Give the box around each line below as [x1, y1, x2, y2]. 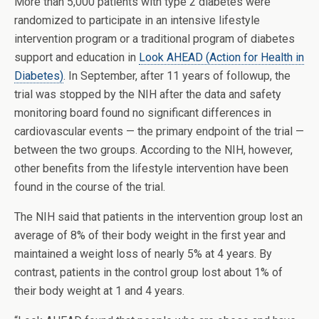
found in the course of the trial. [14, 180, 165, 194]
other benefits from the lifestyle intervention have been [14, 162, 288, 175]
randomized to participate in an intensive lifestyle [14, 14, 260, 27]
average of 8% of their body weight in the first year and [14, 229, 286, 242]
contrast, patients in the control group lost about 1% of [14, 266, 283, 279]
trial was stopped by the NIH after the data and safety [14, 88, 281, 101]
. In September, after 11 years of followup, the [63, 69, 291, 83]
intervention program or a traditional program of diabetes [14, 32, 295, 46]
